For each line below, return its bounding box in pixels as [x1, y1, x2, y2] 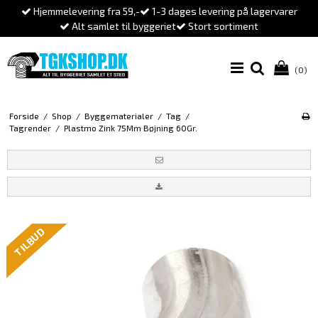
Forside [9, 111, 39, 121]
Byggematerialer [84, 111, 153, 121]
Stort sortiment [186, 20, 258, 32]
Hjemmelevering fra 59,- [31, 5, 140, 17]
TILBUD [11, 225, 48, 259]
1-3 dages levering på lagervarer [149, 5, 297, 17]
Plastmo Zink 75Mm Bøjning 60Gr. [63, 123, 197, 133]
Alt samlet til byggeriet [70, 20, 176, 32]
